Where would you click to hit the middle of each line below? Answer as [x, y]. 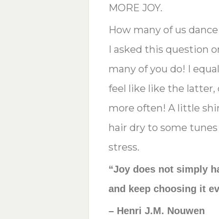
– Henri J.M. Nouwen [156, 211]
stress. [124, 147]
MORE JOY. [135, 8]
